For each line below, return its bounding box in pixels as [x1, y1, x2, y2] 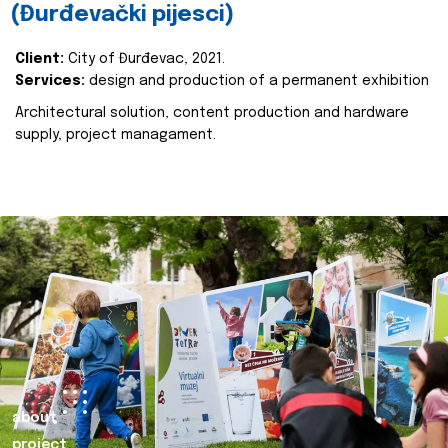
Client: [15, 52, 68, 66]
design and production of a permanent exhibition [85, 74, 429, 88]
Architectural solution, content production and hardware [15, 106, 409, 120]
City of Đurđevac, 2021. [68, 52, 225, 66]
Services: [15, 74, 85, 88]
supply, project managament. [15, 128, 216, 142]
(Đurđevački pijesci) [10, 4, 234, 26]
